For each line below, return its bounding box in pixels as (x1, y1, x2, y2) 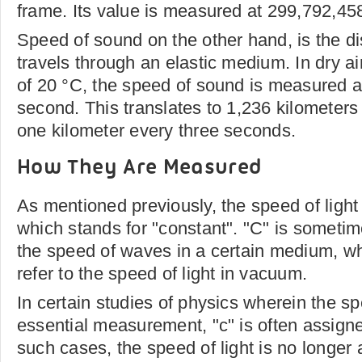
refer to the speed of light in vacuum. (17, 263, 308, 284)
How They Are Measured (17, 158, 263, 179)
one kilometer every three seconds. (17, 120, 297, 141)
